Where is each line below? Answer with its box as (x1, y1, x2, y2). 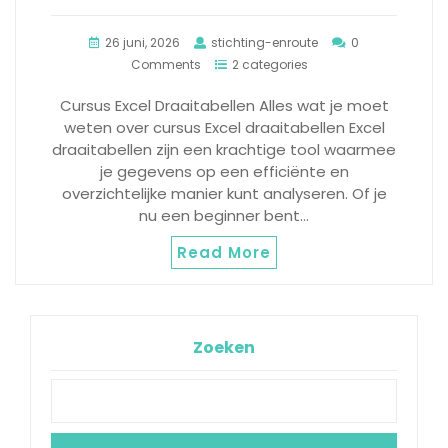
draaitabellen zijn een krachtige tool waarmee (52, 139, 396, 161)
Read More (177, 242, 271, 264)
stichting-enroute (211, 34, 318, 52)
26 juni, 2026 (105, 34, 180, 52)
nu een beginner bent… (139, 205, 309, 227)
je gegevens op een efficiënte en (99, 161, 349, 183)
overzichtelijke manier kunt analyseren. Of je (61, 183, 387, 205)
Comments (130, 56, 201, 74)
